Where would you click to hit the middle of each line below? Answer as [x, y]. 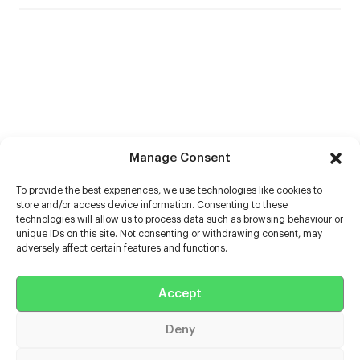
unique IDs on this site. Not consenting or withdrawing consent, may [169, 234]
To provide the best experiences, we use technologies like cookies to [169, 190]
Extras [39, 336]
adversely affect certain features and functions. [122, 248]
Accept [180, 293]
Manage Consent [180, 158]
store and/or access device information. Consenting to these [152, 205]
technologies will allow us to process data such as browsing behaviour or [180, 219]
